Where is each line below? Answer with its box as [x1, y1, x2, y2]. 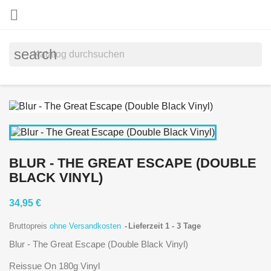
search [14, 46, 57, 62]
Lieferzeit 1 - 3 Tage [128, 221, 201, 230]
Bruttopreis [9, 221, 50, 230]
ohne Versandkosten [50, 221, 123, 230]
